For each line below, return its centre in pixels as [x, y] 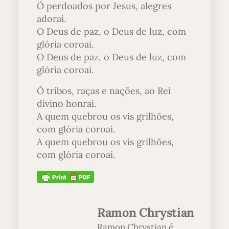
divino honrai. [66, 103]
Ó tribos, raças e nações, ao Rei [104, 90]
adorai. [51, 18]
